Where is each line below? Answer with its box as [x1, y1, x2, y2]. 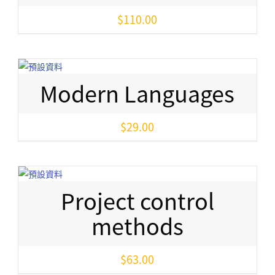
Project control [60, 184, 214, 217]
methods [91, 209, 184, 242]
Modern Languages [40, 77, 235, 110]
